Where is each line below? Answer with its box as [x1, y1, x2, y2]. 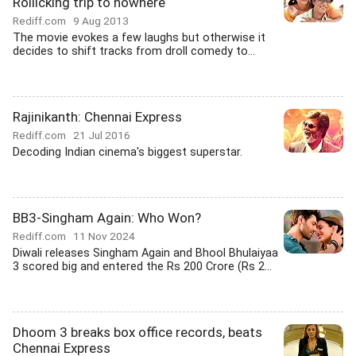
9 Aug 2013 [73, 14, 129, 27]
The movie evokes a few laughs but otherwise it [13, 31, 265, 44]
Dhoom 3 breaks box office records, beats [13, 324, 262, 340]
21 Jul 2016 [73, 129, 130, 141]
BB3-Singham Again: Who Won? [13, 210, 201, 226]
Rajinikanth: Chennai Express [13, 109, 182, 125]
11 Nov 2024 [73, 230, 135, 242]
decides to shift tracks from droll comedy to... [13, 44, 255, 58]
